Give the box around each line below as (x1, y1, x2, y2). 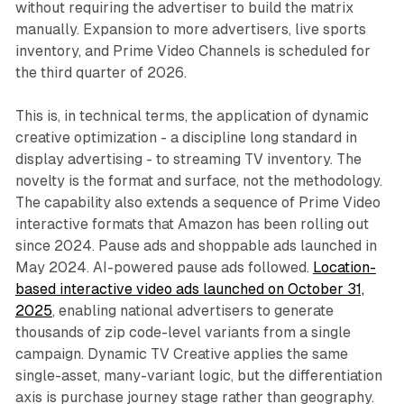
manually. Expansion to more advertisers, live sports (14, 21, 366, 39)
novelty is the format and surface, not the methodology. (14, 172, 382, 190)
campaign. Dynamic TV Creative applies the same (14, 345, 348, 363)
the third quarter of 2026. (14, 64, 187, 82)
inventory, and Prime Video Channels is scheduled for (14, 42, 371, 60)
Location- (312, 259, 376, 277)
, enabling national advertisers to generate (51, 302, 334, 320)
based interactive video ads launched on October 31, (14, 280, 364, 298)
